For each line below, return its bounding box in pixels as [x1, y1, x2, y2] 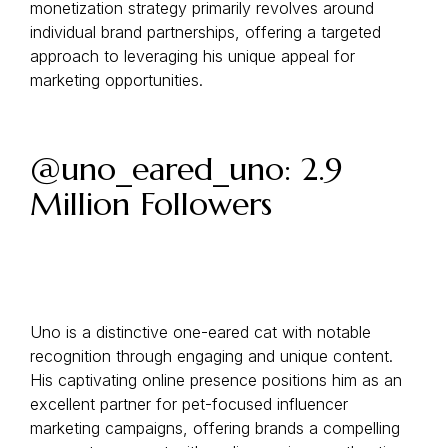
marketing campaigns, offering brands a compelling [30, 418, 400, 438]
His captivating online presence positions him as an [30, 370, 402, 390]
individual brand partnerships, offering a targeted [30, 22, 381, 42]
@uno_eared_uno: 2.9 [30, 149, 343, 189]
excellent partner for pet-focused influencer [30, 394, 348, 414]
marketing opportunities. [30, 70, 203, 90]
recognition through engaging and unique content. [30, 346, 393, 366]
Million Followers [30, 184, 272, 224]
